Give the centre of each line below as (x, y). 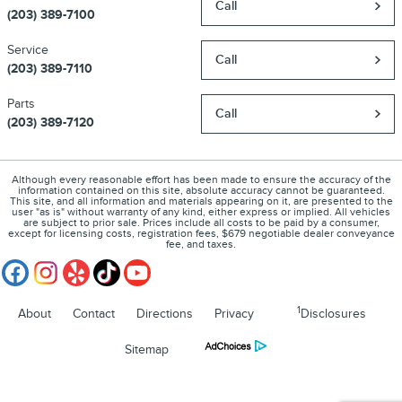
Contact (94, 314)
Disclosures (333, 314)
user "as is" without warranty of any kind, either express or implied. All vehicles (201, 213)
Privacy (234, 314)
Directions (165, 314)
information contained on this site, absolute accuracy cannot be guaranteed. (201, 191)
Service (28, 50)
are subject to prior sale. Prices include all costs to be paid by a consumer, (201, 223)
